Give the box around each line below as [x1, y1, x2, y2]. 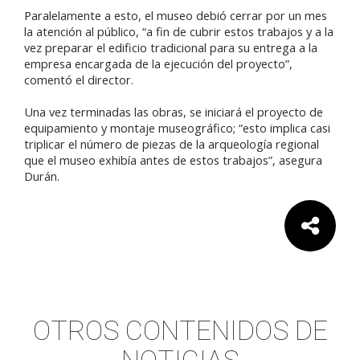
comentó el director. [24, 72, 133, 88]
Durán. [24, 168, 63, 185]
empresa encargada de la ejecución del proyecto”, [24, 55, 292, 72]
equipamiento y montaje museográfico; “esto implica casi [24, 120, 330, 137]
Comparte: [285, 251, 336, 266]
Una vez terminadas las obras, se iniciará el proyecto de [24, 104, 323, 121]
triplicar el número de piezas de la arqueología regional [24, 136, 319, 153]
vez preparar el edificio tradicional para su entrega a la [24, 39, 317, 56]
